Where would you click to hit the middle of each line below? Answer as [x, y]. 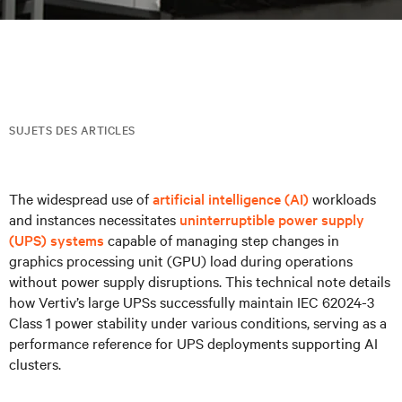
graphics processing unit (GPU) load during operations [181, 260]
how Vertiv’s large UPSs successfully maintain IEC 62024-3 [192, 301]
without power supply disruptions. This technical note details [200, 281]
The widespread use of [81, 198]
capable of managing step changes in [222, 240]
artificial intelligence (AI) [231, 198]
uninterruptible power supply [272, 219]
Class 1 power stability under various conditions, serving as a [198, 322]
